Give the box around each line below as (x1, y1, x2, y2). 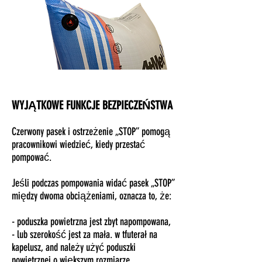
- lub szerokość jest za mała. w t (12, 228, 125, 241)
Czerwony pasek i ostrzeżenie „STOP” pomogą (12, 125, 170, 138)
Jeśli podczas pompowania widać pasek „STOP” (12, 177, 175, 189)
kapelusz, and (12, 241, 60, 254)
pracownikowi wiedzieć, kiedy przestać (12, 138, 145, 151)
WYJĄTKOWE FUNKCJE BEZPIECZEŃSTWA (12, 98, 173, 112)
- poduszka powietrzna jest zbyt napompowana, (12, 215, 171, 228)
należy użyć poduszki (60, 241, 136, 254)
